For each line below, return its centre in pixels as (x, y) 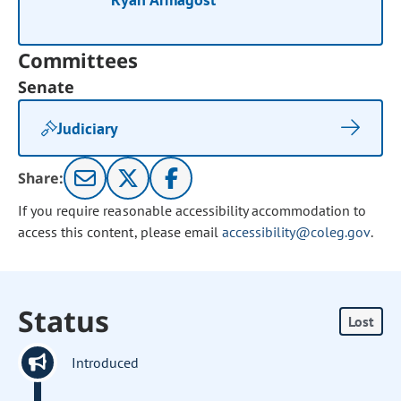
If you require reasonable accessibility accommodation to (192, 210)
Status (64, 321)
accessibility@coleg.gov (296, 232)
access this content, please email (120, 232)
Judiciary (88, 128)
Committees (78, 60)
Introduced (106, 363)
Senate (47, 87)
